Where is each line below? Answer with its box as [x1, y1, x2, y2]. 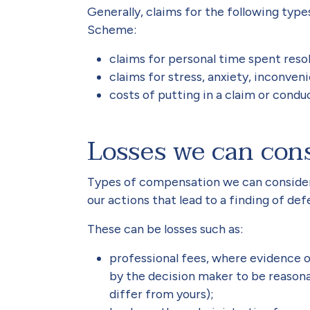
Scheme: [87, 22, 136, 37]
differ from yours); [109, 286, 214, 302]
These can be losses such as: [87, 221, 243, 237]
